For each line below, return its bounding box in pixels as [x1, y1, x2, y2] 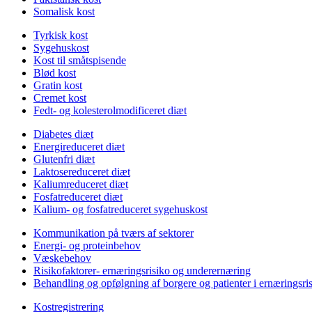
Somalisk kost [33, 6, 95, 17]
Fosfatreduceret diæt [33, 191, 123, 203]
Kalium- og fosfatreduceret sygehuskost [33, 203, 208, 215]
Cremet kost [33, 92, 86, 104]
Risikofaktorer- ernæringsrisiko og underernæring [33, 265, 251, 276]
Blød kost [33, 67, 76, 79]
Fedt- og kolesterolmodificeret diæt [33, 104, 187, 116]
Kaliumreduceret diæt [33, 178, 128, 190]
